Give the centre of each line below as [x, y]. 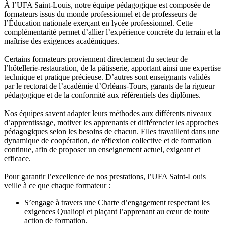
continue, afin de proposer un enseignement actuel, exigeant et [102, 149]
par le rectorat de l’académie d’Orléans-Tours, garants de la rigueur [109, 86]
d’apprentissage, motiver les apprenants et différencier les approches [111, 122]
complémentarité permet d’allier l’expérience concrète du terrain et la [112, 32]
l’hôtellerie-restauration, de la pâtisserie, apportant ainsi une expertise [113, 68]
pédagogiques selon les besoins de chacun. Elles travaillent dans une [112, 131]
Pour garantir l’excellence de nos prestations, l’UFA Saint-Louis [105, 176]
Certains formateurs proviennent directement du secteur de [96, 59]
